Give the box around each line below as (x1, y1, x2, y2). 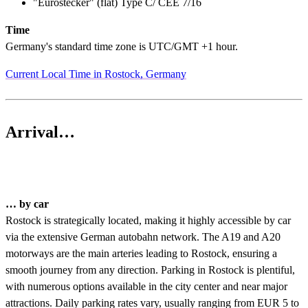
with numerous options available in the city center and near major (5, 280, 287, 293)
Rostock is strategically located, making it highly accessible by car (5, 214, 291, 227)
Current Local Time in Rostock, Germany (5, 67, 186, 80)
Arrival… (5, 122, 75, 141)
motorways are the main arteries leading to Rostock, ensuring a (5, 247, 277, 260)
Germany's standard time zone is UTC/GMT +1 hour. (5, 40, 241, 52)
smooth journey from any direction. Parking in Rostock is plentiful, (5, 264, 295, 276)
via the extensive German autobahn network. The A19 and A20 (5, 231, 280, 243)
